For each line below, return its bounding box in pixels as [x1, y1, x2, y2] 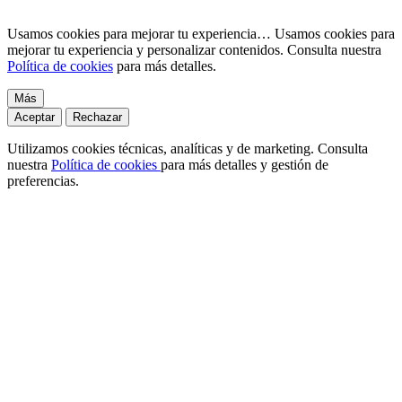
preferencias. [7, 172, 79, 188]
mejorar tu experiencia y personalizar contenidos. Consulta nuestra [7, 41, 381, 57]
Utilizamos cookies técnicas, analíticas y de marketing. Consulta [7, 140, 368, 156]
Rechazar [73, 109, 122, 124]
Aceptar [14, 109, 55, 124]
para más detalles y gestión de [161, 156, 328, 172]
